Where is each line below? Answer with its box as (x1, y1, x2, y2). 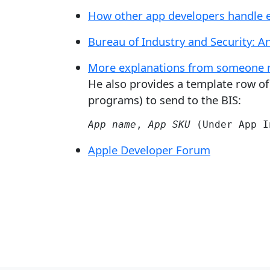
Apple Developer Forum (88, 142, 210, 157)
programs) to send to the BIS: (88, 92, 241, 107)
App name (88, 119, 136, 130)
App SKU (148, 119, 190, 130)
